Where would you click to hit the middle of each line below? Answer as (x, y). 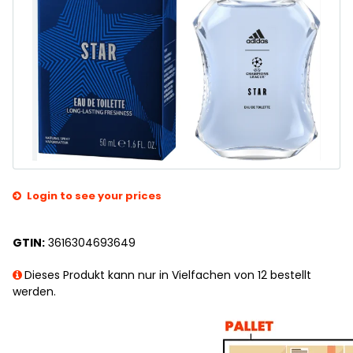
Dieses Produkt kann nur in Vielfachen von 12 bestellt (168, 275)
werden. (34, 292)
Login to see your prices (94, 196)
